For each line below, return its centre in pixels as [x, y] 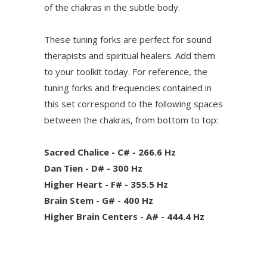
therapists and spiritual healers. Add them [130, 56]
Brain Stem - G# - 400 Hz [99, 201]
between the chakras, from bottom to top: [131, 120]
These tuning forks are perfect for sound [128, 40]
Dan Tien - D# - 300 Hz [93, 168]
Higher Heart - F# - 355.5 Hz [106, 184]
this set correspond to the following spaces [133, 104]
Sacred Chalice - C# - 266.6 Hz [110, 152]
